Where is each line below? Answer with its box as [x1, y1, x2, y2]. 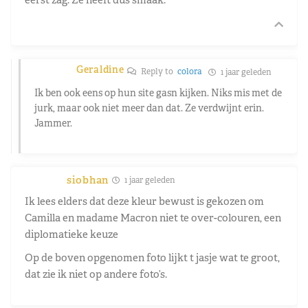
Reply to [139, 65, 178, 77]
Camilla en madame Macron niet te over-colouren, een [25, 210, 281, 224]
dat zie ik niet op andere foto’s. [25, 267, 167, 280]
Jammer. [34, 116, 72, 129]
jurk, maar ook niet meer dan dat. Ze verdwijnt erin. [34, 101, 264, 114]
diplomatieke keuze [25, 227, 118, 241]
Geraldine [76, 63, 124, 76]
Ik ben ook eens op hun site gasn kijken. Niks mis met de [34, 86, 282, 99]
